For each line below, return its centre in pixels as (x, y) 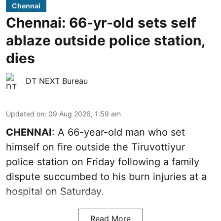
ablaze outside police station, (105, 40)
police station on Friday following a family (103, 162)
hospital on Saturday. (55, 191)
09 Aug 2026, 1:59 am (85, 113)
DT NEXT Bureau (57, 81)
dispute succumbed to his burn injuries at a (106, 176)
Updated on (25, 113)
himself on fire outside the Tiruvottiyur (95, 147)
